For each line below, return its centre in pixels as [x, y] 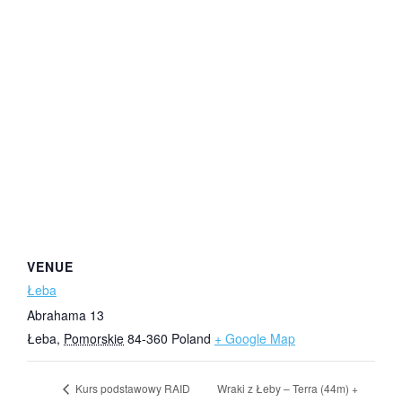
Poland [191, 339]
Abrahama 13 [66, 315]
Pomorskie [94, 339]
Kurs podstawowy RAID [131, 389]
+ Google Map [255, 339]
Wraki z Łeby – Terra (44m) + [288, 388]
